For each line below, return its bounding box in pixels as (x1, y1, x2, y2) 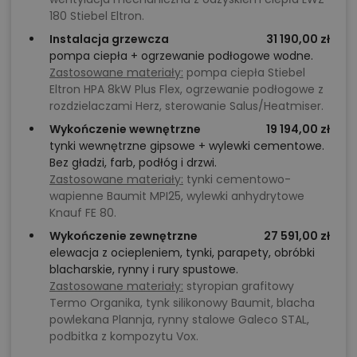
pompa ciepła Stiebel (183, 65, 305, 81)
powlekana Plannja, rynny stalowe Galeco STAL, (49, 312, 309, 328)
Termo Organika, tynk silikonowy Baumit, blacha (49, 295, 315, 312)
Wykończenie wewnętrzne (49, 121, 201, 138)
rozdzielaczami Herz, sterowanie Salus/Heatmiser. (49, 98, 324, 115)
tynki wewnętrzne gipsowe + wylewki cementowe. (49, 138, 324, 155)
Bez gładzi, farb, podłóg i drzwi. (49, 155, 217, 171)
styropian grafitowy (183, 278, 294, 295)
